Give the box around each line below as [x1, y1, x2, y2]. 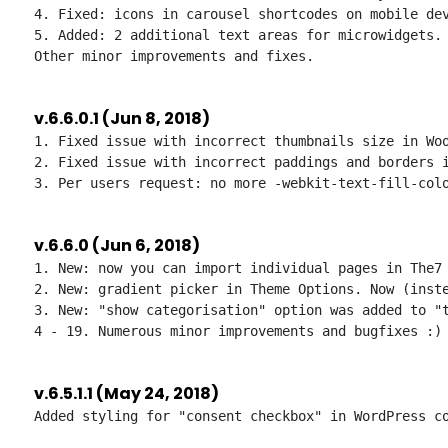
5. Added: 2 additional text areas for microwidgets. [34, 27, 442, 43]
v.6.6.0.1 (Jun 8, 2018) [34, 107, 210, 130]
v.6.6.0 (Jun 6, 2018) [34, 234, 200, 257]
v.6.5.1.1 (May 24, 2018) [34, 382, 219, 405]
